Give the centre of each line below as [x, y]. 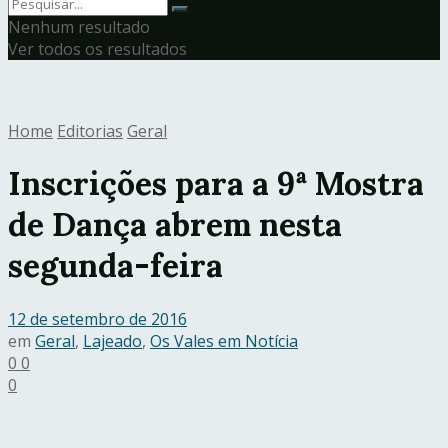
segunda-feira [115, 266]
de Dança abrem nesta [175, 225]
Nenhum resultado [79, 27]
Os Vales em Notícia [224, 340]
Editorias [90, 131]
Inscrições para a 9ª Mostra [216, 184]
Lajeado [112, 340]
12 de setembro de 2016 [97, 318]
